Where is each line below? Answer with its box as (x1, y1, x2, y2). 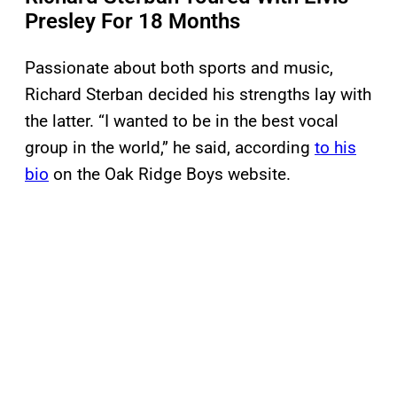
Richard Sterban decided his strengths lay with (25, 84, 371, 105)
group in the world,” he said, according (25, 137, 315, 159)
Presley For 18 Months (25, 9, 240, 35)
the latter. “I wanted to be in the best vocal (25, 111, 339, 132)
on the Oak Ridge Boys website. (49, 164, 291, 185)
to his (315, 137, 356, 159)
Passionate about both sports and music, (25, 58, 333, 79)
